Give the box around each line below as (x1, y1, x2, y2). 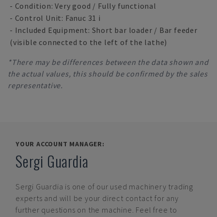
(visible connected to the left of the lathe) (10, 37, 168, 47)
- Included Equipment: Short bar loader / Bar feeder (10, 25, 198, 35)
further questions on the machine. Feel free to (15, 205, 177, 215)
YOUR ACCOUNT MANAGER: (15, 139, 105, 148)
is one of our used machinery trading (65, 182, 194, 191)
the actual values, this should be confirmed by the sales (8, 69, 208, 78)
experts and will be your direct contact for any (15, 193, 179, 203)
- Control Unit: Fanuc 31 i (10, 13, 101, 23)
